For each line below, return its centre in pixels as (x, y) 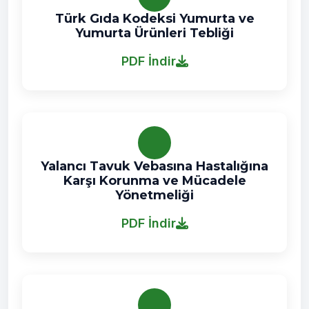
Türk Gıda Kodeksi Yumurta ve (154, 19)
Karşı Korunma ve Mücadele (154, 181)
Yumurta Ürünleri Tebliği (154, 33)
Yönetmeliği (154, 195)
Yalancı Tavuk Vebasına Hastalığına (154, 166)
